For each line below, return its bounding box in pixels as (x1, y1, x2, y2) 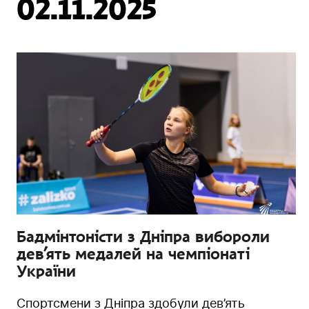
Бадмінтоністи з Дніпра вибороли (17, 227, 270, 246)
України (17, 261, 76, 280)
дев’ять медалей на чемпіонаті (17, 244, 250, 263)
